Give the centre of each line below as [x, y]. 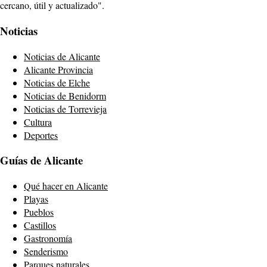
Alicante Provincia [58, 69]
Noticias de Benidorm [65, 95]
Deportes [41, 135]
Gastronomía [48, 238]
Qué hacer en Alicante [66, 186]
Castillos [40, 225]
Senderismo [46, 252]
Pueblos [39, 212]
